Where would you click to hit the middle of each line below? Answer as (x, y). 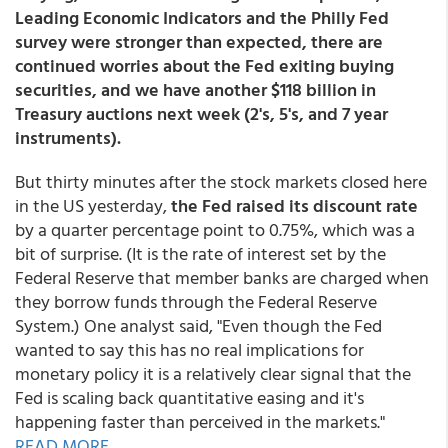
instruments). (68, 137)
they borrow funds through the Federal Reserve (196, 301)
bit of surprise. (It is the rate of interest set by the (200, 253)
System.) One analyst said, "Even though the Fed (198, 325)
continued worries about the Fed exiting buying (204, 65)
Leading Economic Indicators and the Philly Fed (202, 17)
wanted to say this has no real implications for (189, 349)
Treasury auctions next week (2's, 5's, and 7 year (201, 113)
